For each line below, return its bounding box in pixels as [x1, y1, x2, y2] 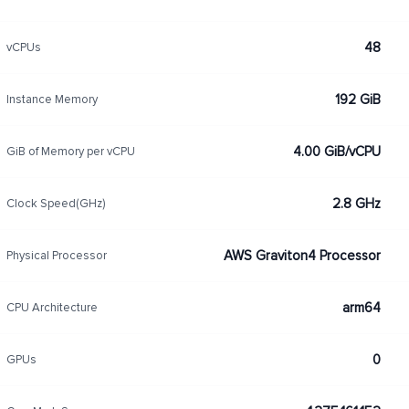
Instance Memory [5, 91, 98, 107]
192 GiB [334, 91, 381, 108]
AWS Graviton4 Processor [223, 247, 381, 264]
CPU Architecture [5, 299, 98, 315]
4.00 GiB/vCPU [292, 143, 381, 160]
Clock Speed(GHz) [5, 195, 105, 211]
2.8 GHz [331, 195, 381, 212]
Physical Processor [5, 247, 107, 263]
